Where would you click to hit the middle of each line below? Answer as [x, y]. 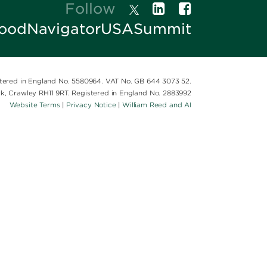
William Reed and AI [157, 105]
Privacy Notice [91, 105]
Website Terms [35, 105]
